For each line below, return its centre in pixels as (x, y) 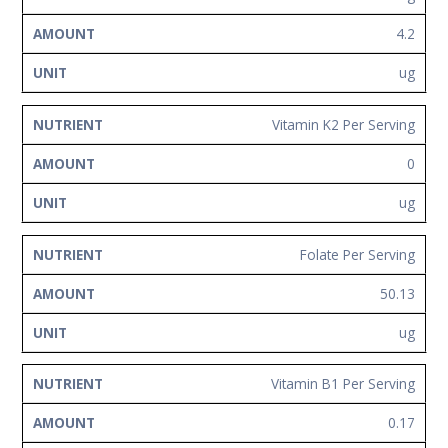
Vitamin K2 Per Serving (343, 124)
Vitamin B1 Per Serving (343, 384)
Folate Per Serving (357, 254)
